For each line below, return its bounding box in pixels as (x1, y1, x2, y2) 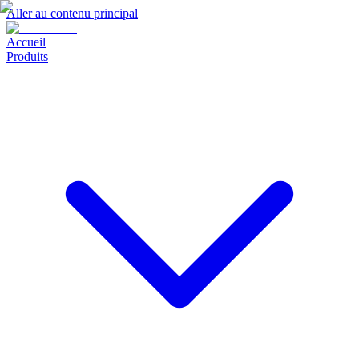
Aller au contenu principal (6, 6, 138, 20)
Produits (6, 50, 48, 63)
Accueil (6, 35, 46, 49)
